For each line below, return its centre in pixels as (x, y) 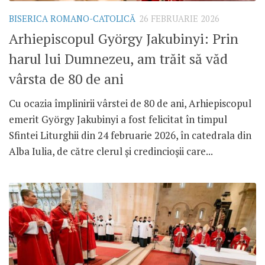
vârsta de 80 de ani (66, 79)
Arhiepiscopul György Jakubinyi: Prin (124, 38)
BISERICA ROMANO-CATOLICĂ (72, 19)
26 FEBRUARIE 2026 (179, 19)
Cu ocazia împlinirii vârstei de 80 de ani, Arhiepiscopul (130, 103)
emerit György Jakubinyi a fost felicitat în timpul (118, 119)
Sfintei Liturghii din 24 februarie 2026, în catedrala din (130, 135)
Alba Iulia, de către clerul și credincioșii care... (111, 151)
